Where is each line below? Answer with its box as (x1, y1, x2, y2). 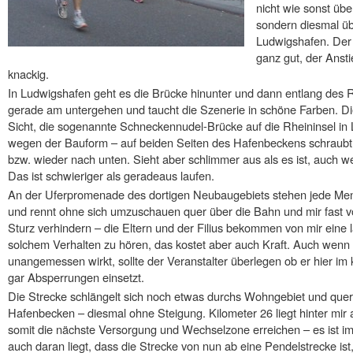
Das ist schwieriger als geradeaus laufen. (8, 167, 214, 184)
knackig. (8, 65, 49, 83)
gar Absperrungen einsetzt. (8, 268, 144, 285)
